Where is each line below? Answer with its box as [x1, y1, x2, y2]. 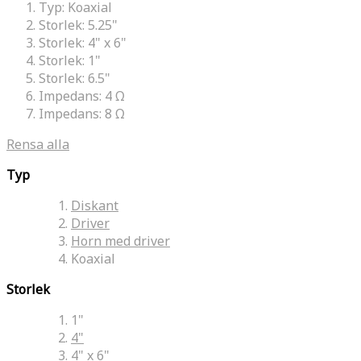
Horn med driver [71, 231, 170, 250]
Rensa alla [6, 135, 69, 153]
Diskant [71, 196, 118, 214]
